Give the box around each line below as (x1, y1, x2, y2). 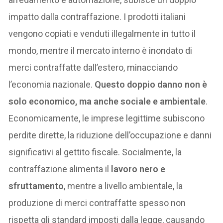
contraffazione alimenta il (8, 163, 110, 174)
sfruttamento (8, 180, 64, 191)
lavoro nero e (109, 163, 166, 174)
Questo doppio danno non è (95, 79, 208, 90)
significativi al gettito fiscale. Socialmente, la (8, 146, 182, 157)
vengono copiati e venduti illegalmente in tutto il (8, 28, 196, 39)
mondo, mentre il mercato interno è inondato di (8, 45, 193, 56)
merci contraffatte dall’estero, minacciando (8, 62, 178, 73)
